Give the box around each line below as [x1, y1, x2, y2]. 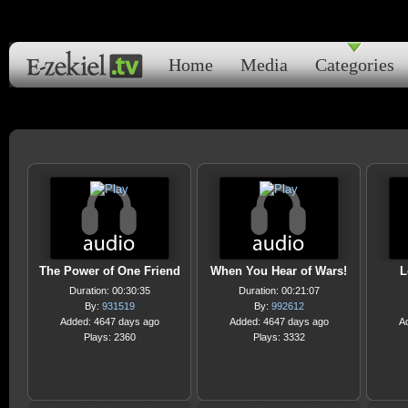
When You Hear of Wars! [210, 264, 347, 278]
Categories [315, 55, 394, 75]
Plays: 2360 [83, 331, 136, 342]
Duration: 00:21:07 [238, 285, 320, 296]
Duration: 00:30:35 [68, 285, 150, 296]
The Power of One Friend [38, 264, 180, 278]
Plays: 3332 [252, 331, 305, 342]
